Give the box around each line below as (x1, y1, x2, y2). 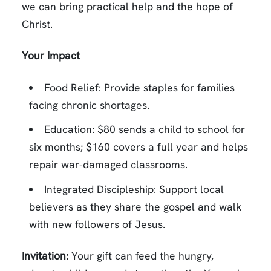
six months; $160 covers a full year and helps (29, 140, 248, 154)
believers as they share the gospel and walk (29, 200, 241, 214)
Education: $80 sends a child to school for (44, 122, 245, 137)
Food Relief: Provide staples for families (44, 80, 235, 94)
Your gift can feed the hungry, (68, 249, 214, 263)
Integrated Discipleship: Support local (44, 182, 224, 196)
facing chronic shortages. (29, 97, 149, 112)
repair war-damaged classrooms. (29, 157, 188, 172)
